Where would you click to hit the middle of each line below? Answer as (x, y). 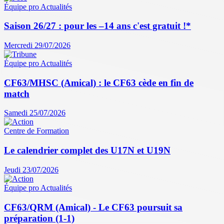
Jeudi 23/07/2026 (31, 169)
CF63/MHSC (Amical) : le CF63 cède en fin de (99, 82)
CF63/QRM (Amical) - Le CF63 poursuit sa (93, 207)
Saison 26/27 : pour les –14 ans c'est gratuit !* (97, 26)
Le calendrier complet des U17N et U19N (87, 150)
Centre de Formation (36, 131)
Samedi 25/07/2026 (35, 113)
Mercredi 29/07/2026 (37, 45)
